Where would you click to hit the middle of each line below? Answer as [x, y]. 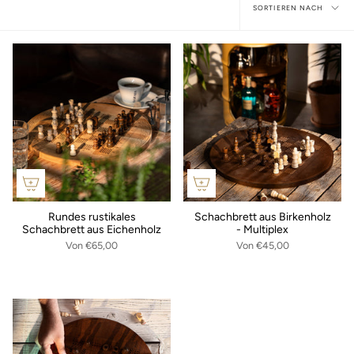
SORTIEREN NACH [288, 8]
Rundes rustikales [92, 217]
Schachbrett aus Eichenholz [92, 229]
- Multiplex [262, 229]
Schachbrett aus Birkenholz [262, 217]
